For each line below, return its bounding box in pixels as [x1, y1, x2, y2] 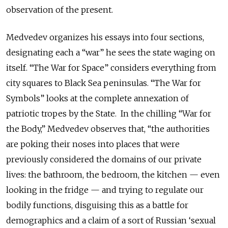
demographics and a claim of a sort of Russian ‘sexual [6, 215, 216, 226]
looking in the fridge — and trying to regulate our [6, 185, 204, 195]
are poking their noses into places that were [6, 139, 180, 150]
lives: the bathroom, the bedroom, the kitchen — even [6, 169, 220, 180]
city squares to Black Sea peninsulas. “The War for [6, 78, 201, 89]
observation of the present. [6, 5, 115, 15]
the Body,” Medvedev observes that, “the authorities [6, 124, 210, 134]
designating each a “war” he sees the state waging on [6, 47, 215, 58]
